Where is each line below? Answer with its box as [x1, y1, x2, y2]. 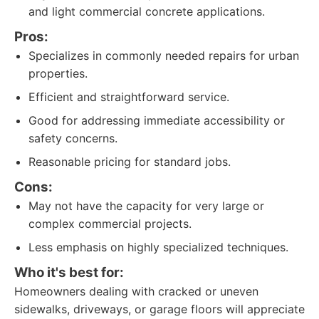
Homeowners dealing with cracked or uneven [14, 284, 258, 298]
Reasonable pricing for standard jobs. [28, 155, 231, 169]
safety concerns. [28, 131, 117, 145]
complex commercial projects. [28, 216, 192, 231]
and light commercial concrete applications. [28, 4, 265, 19]
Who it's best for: [14, 264, 124, 281]
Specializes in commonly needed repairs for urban [28, 48, 299, 63]
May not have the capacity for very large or [28, 199, 264, 213]
